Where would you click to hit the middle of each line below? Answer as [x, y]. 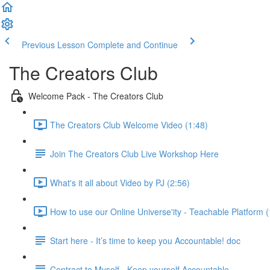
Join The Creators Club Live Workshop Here [134, 153]
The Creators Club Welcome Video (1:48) [129, 124]
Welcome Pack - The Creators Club [96, 96]
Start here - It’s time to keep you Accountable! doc [145, 240]
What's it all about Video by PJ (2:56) [120, 182]
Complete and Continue [133, 45]
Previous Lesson [53, 45]
